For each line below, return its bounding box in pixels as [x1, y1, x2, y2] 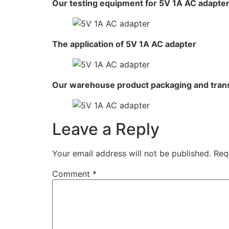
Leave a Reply [52, 119, 159, 140]
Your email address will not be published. [52, 148, 211, 159]
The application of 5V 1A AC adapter [52, 39, 196, 50]
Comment [52, 169, 93, 179]
